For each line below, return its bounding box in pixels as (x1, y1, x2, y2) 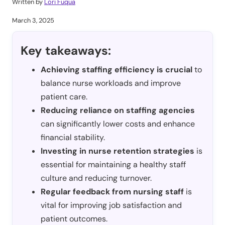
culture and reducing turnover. (41, 173, 152, 184)
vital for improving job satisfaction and (41, 200, 182, 211)
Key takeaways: (21, 43, 111, 59)
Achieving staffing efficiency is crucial (41, 64, 194, 75)
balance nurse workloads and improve (41, 78, 181, 89)
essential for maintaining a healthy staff (41, 159, 186, 170)
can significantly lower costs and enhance (41, 119, 195, 130)
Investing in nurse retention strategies (41, 146, 196, 157)
